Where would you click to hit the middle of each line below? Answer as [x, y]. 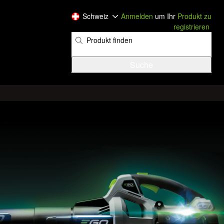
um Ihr [165, 16]
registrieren [191, 26]
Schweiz [95, 16]
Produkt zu [194, 16]
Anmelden [137, 16]
